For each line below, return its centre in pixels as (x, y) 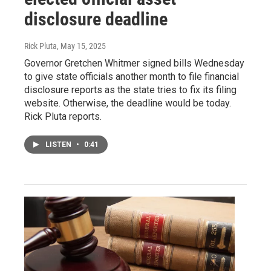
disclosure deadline (96, 19)
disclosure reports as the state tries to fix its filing (130, 90)
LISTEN (59, 144)
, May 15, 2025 (81, 46)
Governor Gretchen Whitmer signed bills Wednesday (134, 63)
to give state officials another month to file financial (132, 76)
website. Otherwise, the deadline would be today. (128, 103)
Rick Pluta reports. (63, 116)
